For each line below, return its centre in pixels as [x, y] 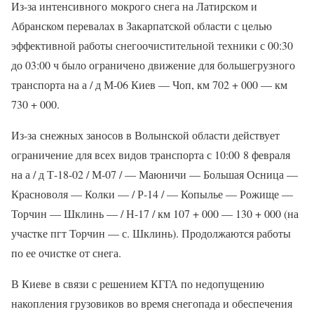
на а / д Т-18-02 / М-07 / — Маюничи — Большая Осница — [155, 175]
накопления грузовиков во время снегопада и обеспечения [152, 303]
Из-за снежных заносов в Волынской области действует [145, 135]
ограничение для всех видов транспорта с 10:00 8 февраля [151, 155]
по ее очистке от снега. [66, 253]
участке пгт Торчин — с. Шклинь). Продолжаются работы [151, 233]
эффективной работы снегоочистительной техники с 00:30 [152, 46]
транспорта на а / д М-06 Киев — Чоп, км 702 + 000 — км [149, 85]
